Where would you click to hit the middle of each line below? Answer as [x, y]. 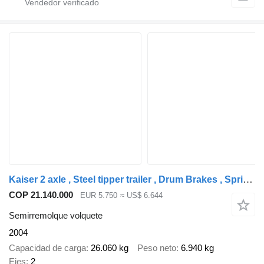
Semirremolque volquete [56, 215]
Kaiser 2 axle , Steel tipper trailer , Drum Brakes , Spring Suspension [248, 180]
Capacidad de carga [47, 248]
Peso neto [157, 248]
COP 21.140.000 [41, 195]
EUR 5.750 [99, 196]
